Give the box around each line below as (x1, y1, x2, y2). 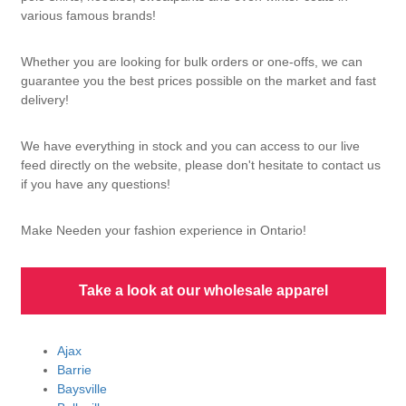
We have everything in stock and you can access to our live (20, 139, 360, 154)
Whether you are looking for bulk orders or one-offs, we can (20, 54, 362, 70)
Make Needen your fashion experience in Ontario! (20, 223, 306, 238)
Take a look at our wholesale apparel (78, 283, 328, 299)
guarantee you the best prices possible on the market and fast (20, 73, 376, 89)
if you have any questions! (20, 177, 170, 192)
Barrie (56, 362, 92, 378)
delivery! (20, 92, 69, 108)
